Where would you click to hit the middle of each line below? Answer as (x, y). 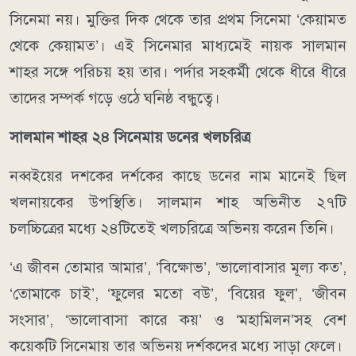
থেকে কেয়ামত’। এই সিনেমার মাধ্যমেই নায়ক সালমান (178, 45)
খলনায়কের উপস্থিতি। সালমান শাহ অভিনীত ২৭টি (178, 202)
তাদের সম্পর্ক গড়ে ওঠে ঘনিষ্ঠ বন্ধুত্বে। (115, 98)
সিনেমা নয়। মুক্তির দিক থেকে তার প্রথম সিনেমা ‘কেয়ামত (178, 19)
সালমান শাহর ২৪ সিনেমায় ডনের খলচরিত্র (130, 137)
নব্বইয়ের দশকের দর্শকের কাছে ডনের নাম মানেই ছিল (178, 176)
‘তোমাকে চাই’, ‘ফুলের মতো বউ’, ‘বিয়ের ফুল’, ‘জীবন (178, 293)
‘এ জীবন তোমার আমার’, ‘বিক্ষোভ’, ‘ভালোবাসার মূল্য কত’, (178, 267)
